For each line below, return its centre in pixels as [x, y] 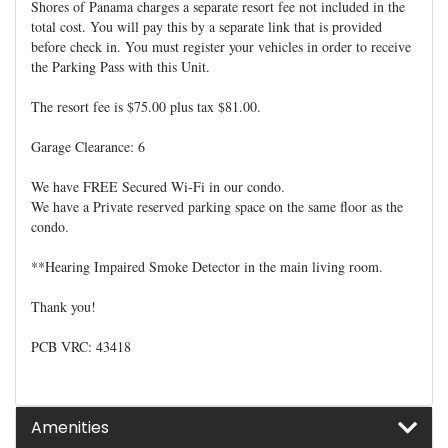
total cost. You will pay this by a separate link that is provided [206, 26]
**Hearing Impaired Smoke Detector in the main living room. [207, 266]
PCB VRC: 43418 [81, 346]
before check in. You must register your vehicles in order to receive [221, 46]
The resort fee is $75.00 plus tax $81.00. [146, 106]
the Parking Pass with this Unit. [120, 66]
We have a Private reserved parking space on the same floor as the [217, 206]
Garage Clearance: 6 [88, 146]
